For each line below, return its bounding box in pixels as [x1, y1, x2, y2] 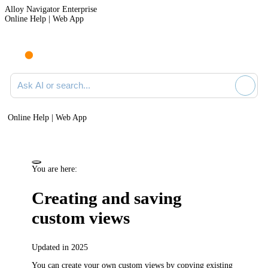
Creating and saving [32, 188, 182, 208]
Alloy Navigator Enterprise [5, 5, 97, 14]
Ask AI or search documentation [10, 72, 119, 81]
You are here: [32, 164, 78, 173]
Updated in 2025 [32, 242, 89, 252]
